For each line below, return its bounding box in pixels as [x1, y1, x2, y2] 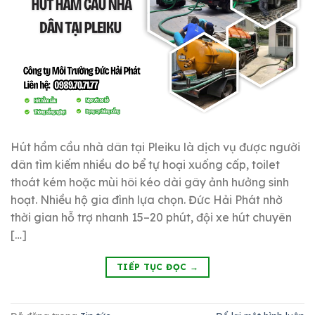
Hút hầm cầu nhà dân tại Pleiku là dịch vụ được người [11, 140, 300, 155]
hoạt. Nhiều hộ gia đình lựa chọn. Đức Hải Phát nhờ [11, 193, 283, 207]
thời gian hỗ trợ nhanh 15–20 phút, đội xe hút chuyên [11, 210, 292, 225]
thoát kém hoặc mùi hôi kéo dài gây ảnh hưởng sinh [11, 175, 289, 190]
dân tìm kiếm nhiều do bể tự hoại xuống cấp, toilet [11, 157, 280, 172]
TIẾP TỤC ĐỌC [116, 262, 190, 273]
